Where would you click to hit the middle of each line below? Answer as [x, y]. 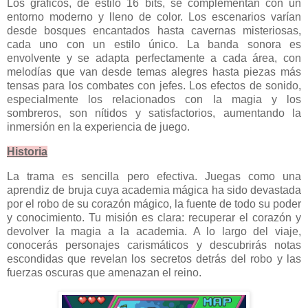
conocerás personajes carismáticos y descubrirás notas [154, 245]
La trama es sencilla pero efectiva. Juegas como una [154, 176]
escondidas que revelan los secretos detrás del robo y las [154, 258]
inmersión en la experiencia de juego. [98, 127]
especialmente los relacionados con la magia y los [154, 100]
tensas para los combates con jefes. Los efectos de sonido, [154, 86]
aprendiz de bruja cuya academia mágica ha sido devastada [154, 190]
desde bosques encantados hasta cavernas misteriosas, [154, 31]
